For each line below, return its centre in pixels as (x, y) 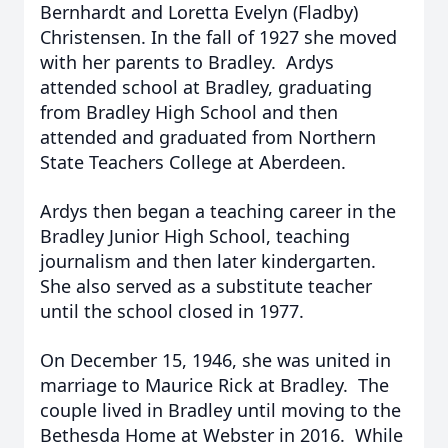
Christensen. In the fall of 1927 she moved (218, 37)
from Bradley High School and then (189, 112)
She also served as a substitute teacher (206, 286)
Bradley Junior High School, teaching (195, 236)
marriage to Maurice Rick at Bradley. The (214, 385)
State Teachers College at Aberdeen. (193, 162)
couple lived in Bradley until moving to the (220, 410)
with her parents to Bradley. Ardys (187, 62)
